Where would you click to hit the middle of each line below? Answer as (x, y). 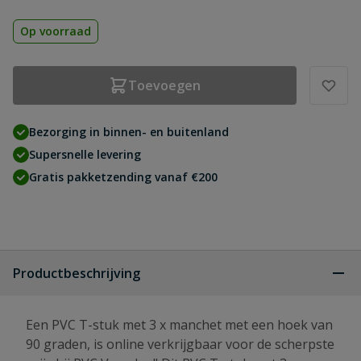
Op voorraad (56, 31)
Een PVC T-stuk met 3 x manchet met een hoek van (179, 325)
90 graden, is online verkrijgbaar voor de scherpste (180, 344)
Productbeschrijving (77, 273)
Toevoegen (164, 85)
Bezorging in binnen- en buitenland (129, 132)
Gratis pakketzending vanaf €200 (123, 177)
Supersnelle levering (85, 154)
